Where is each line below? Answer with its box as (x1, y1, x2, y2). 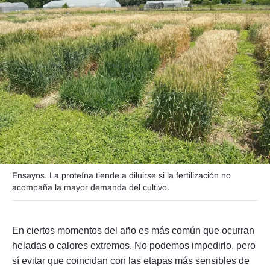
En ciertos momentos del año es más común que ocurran (12, 225, 254, 236)
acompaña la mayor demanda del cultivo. (12, 183, 169, 193)
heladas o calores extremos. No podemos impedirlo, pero (12, 240, 256, 251)
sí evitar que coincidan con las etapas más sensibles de (12, 256, 250, 266)
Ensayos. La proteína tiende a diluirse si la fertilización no (12, 171, 231, 181)
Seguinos (78, 60, 115, 70)
